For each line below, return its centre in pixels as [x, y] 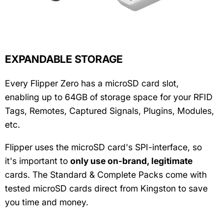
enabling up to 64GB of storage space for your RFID [109, 97]
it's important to [38, 161]
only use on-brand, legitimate [131, 161]
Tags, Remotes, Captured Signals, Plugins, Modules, [110, 110]
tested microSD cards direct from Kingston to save [106, 188]
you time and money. [47, 202]
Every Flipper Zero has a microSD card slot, [92, 83]
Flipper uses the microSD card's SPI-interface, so [103, 147]
